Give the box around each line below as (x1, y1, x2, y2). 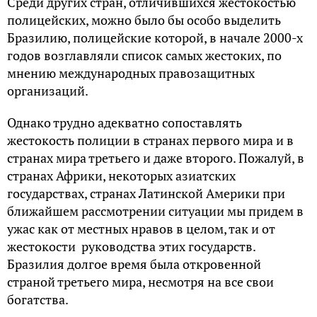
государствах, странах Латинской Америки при (7, 185, 285, 202)
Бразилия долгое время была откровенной (7, 255, 261, 272)
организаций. (7, 82, 88, 99)
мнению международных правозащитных (7, 64, 255, 81)
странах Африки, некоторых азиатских (7, 167, 236, 184)
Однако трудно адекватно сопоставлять (7, 114, 242, 131)
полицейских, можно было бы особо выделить (7, 11, 281, 28)
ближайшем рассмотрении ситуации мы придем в (7, 202, 304, 219)
